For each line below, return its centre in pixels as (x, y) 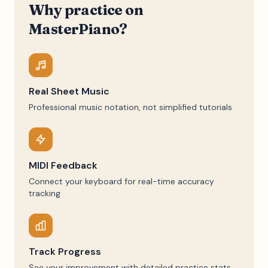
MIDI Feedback (63, 165)
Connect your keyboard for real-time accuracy (121, 181)
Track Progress (65, 252)
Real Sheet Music (69, 91)
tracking (45, 193)
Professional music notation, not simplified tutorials (130, 107)
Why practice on (86, 10)
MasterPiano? (78, 29)
